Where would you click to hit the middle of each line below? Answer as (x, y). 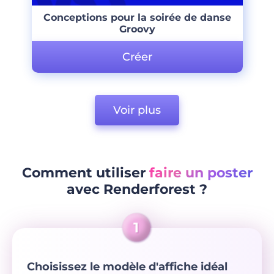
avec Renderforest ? (137, 189)
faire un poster (201, 172)
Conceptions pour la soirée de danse (137, 17)
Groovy (137, 29)
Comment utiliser (85, 172)
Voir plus (137, 110)
